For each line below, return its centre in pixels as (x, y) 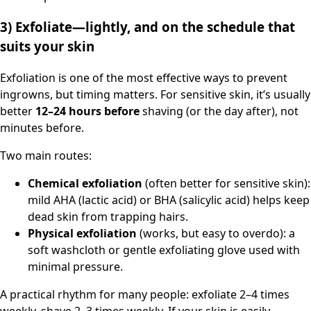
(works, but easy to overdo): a (216, 233)
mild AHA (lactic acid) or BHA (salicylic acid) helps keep (169, 200)
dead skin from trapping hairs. (108, 216)
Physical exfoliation (82, 233)
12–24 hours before (87, 111)
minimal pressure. (75, 266)
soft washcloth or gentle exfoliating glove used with (164, 250)
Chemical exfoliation (85, 183)
